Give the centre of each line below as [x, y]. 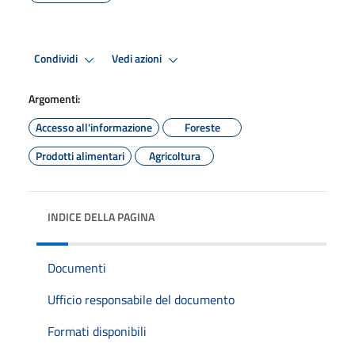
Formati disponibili [97, 331]
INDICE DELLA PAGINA [101, 216]
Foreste [202, 127]
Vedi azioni [138, 59]
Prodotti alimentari [80, 155]
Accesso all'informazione [94, 127]
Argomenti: [54, 98]
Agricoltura [174, 155]
